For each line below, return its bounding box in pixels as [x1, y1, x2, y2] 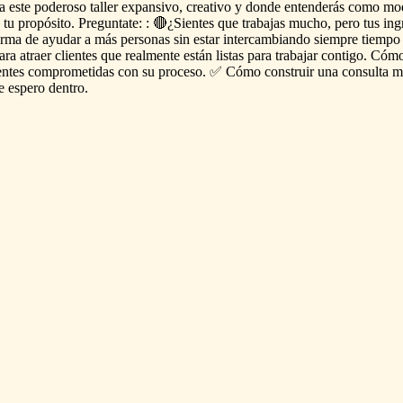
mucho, [289, 14, 331, 31]
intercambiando [223, 31, 310, 47]
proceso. [158, 63, 206, 79]
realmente [125, 47, 180, 63]
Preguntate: [78, 14, 142, 31]
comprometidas [28, 63, 114, 79]
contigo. [321, 47, 367, 63]
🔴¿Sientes [153, 14, 214, 31]
